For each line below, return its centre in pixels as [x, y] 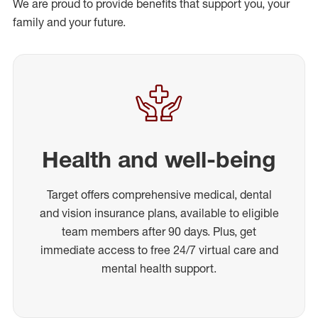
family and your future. [69, 22]
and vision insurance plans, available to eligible [159, 213]
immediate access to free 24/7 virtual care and [159, 250]
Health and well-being [159, 159]
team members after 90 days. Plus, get [159, 231]
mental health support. [159, 268]
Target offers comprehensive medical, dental [159, 194]
